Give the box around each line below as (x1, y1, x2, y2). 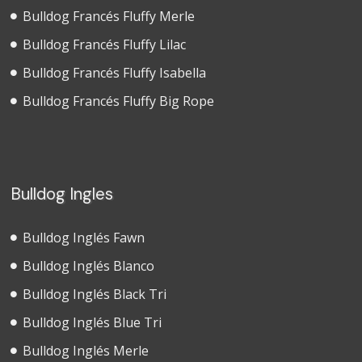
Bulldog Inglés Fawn (23, 229, 145, 247)
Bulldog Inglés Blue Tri (23, 314, 162, 332)
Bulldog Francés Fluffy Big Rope (23, 92, 215, 111)
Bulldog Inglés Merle (23, 342, 149, 360)
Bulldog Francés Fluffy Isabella (23, 64, 207, 82)
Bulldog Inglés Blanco (23, 257, 155, 276)
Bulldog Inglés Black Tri (23, 285, 167, 304)
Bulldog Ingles (11, 183, 114, 205)
